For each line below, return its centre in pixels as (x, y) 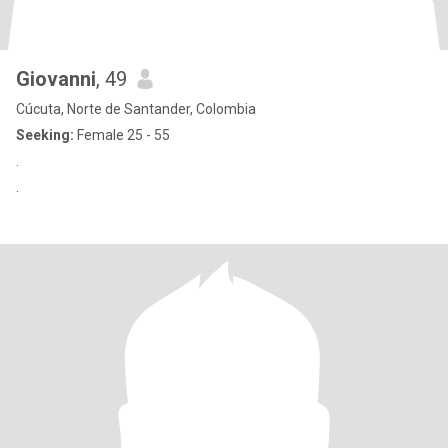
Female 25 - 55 (122, 135)
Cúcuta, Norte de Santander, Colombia (136, 109)
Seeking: (45, 135)
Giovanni (56, 79)
